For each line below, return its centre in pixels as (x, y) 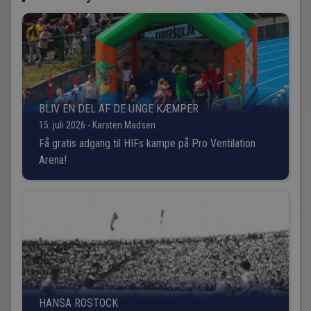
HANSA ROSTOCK (78, 303)
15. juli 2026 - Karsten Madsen (97, 125)
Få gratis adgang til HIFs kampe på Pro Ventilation (147, 143)
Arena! (53, 160)
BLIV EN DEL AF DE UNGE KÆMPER (119, 108)
